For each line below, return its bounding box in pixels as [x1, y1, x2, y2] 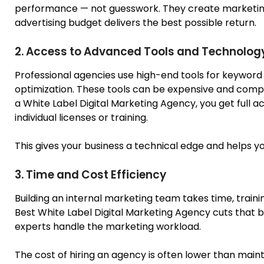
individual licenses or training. [15, 110, 148, 124]
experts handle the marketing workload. [15, 219, 201, 233]
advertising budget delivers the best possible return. [15, 15, 256, 29]
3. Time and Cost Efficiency [15, 166, 166, 183]
